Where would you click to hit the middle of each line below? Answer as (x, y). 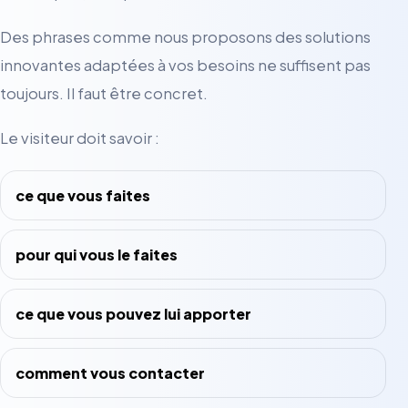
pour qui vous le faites (97, 254)
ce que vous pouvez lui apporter (133, 313)
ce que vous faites (83, 195)
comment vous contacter (110, 372)
